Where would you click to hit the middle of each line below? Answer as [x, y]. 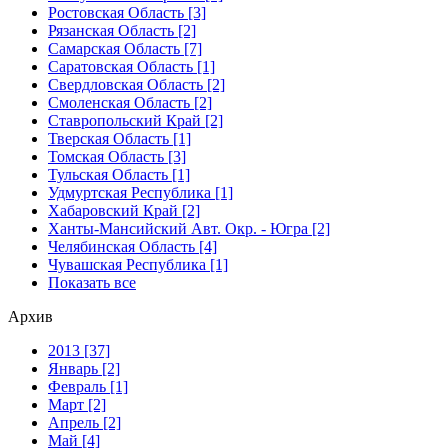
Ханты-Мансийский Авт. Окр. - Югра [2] [189, 228]
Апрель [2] [84, 422]
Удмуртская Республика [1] [140, 192]
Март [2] [77, 404]
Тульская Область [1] [119, 174]
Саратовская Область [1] [131, 66]
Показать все [92, 282]
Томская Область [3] [117, 156]
